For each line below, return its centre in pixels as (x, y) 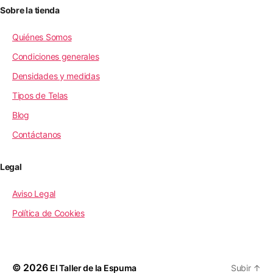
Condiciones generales (56, 56)
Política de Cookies (48, 213)
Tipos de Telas (40, 95)
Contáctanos (37, 134)
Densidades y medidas (56, 76)
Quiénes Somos (42, 37)
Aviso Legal (34, 193)
